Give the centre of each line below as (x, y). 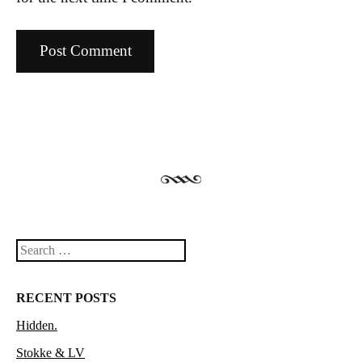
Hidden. (37, 325)
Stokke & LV (51, 352)
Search (34, 250)
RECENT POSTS (66, 297)
